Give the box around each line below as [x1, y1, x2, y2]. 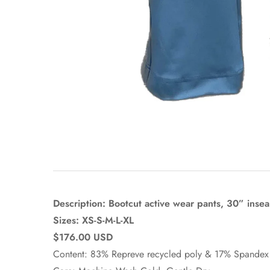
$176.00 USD [53, 230, 113, 244]
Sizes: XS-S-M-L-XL [53, 213, 134, 227]
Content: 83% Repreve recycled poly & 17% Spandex [53, 247, 269, 261]
